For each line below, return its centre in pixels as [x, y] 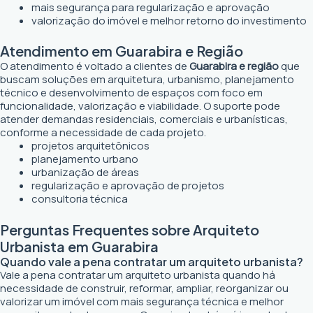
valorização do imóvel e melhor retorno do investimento [169, 20]
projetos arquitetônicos [90, 146]
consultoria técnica [80, 199]
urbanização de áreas [85, 173]
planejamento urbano [85, 159]
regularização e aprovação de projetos [128, 186]
